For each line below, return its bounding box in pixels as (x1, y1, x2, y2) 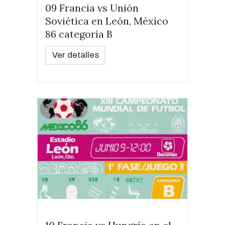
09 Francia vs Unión (45, 2, 139, 14)
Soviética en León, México (45, 15, 168, 27)
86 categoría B (45, 28, 113, 40)
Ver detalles (52, 50, 99, 60)
